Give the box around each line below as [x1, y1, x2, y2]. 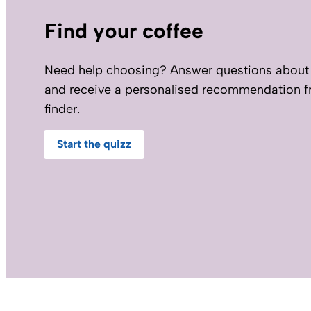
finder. [44, 101, 80, 117]
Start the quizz [57, 137, 131, 151]
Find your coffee [44, 18, 203, 44]
